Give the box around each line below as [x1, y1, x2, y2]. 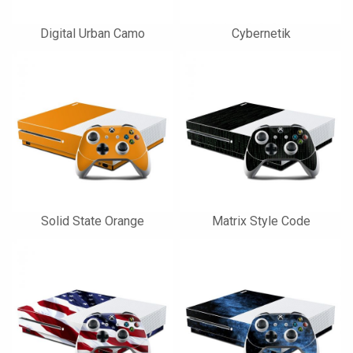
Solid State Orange [40, 214, 144, 229]
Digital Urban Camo [39, 26, 145, 41]
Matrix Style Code [211, 214, 310, 229]
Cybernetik [231, 26, 291, 41]
